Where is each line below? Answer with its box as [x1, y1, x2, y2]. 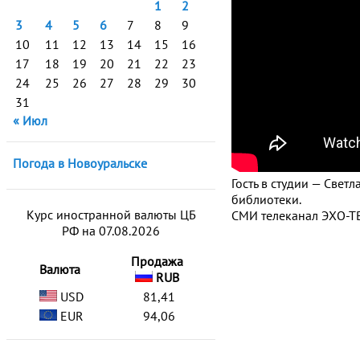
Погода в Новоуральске [13, 155, 147, 171]
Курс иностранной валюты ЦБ [26, 207, 196, 223]
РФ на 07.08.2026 [62, 223, 160, 239]
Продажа [131, 253, 183, 269]
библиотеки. [231, 191, 301, 207]
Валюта [39, 261, 80, 277]
